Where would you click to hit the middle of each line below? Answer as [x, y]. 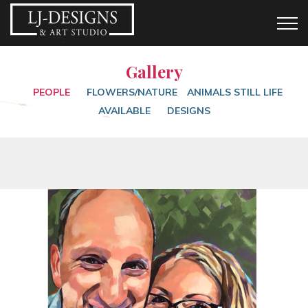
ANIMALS [210, 92]
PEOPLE [51, 92]
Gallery [154, 71]
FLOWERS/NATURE [132, 92]
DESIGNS [188, 111]
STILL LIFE [258, 92]
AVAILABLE [124, 111]
